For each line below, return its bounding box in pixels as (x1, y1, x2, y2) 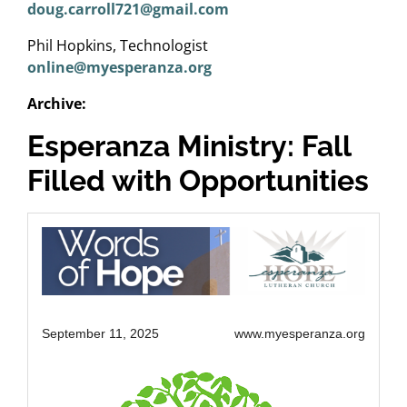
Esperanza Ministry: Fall (27, 129, 351, 163)
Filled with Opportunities (27, 164, 369, 197)
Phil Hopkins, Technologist (27, 35, 208, 55)
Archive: (27, 94, 86, 114)
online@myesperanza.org (27, 57, 212, 77)
